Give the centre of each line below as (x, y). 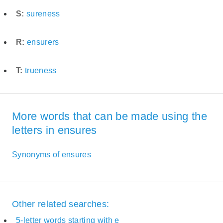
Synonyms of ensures (52, 154)
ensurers (43, 42)
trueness (41, 70)
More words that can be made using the (110, 116)
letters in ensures (55, 130)
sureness (43, 13)
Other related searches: (61, 204)
